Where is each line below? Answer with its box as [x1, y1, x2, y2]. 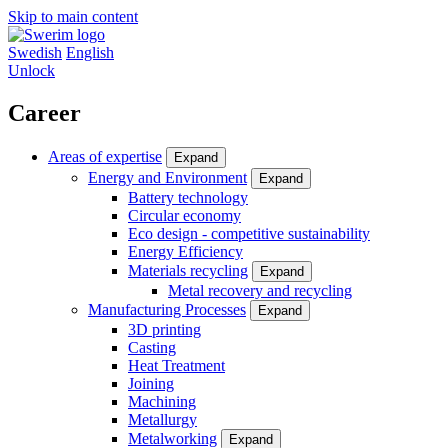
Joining [128, 374, 174, 392]
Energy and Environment [88, 168, 247, 186]
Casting [128, 338, 176, 356]
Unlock [8, 62, 55, 79]
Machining [128, 392, 196, 410]
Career [8, 99, 81, 126]
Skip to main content [8, 8, 138, 25]
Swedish [8, 44, 62, 61]
